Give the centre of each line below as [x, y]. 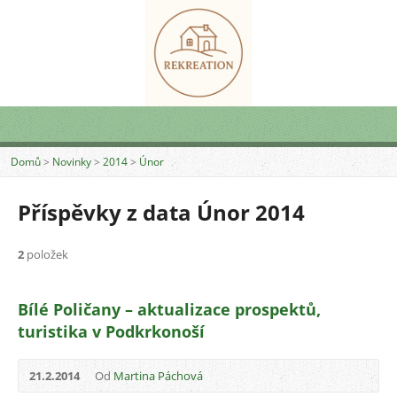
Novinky [72, 162]
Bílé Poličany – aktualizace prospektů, [169, 309]
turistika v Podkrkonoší [111, 331]
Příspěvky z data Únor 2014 [161, 212]
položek [46, 254]
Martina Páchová [158, 376]
